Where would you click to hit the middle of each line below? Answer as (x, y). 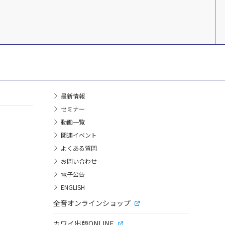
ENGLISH (73, 187)
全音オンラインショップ (92, 203)
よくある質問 (79, 148)
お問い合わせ (79, 161)
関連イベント (79, 135)
